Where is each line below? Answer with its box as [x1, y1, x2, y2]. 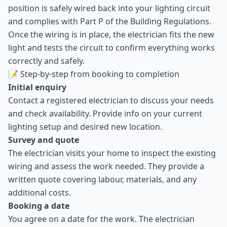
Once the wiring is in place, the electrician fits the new [8, 29, 214, 40]
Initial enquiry [8, 82, 66, 93]
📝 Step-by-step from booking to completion [8, 68, 179, 80]
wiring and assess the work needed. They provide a [8, 161, 204, 172]
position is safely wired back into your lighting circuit [8, 3, 210, 14]
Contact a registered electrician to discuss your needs [8, 95, 214, 106]
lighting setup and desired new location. [8, 121, 162, 132]
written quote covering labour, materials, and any [8, 174, 197, 185]
